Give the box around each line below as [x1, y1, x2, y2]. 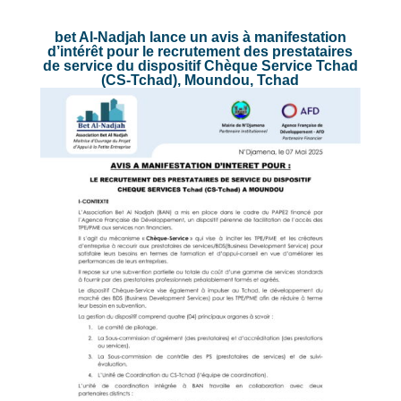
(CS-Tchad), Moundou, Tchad [101, 73, 300, 88]
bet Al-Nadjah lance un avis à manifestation [54, 30, 346, 45]
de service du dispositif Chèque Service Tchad [42, 58, 358, 73]
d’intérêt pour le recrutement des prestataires [47, 44, 354, 59]
